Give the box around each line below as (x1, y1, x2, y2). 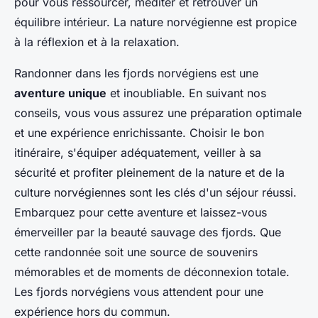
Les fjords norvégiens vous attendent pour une (14, 284, 263, 299)
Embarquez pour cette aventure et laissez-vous (14, 204, 267, 219)
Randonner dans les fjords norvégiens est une (14, 65, 258, 80)
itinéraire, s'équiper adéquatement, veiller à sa (14, 145, 261, 160)
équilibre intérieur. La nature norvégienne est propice (14, 14, 297, 29)
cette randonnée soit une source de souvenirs (14, 244, 258, 259)
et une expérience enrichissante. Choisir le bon (14, 125, 264, 140)
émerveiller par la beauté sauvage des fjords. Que (14, 224, 281, 239)
